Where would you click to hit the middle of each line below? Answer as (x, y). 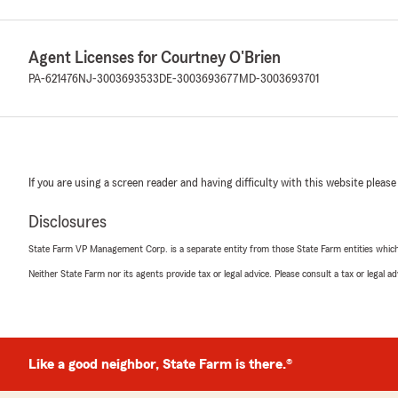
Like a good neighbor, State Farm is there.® (160, 364)
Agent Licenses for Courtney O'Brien (155, 58)
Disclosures (68, 222)
